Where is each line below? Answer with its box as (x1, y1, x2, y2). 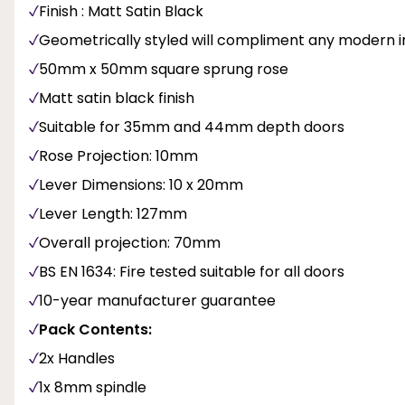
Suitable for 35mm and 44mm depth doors (39, 116, 344, 137)
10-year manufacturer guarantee (39, 289, 276, 311)
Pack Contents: (39, 318, 152, 340)
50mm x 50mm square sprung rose (39, 58, 288, 80)
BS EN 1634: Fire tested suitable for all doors (39, 260, 344, 282)
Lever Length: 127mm (39, 202, 187, 224)
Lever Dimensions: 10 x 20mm (39, 174, 243, 195)
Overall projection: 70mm (39, 231, 221, 253)
